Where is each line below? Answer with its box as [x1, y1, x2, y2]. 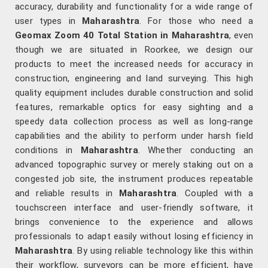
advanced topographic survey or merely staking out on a [15, 159, 253, 170]
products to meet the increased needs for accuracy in [15, 59, 253, 70]
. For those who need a [139, 16, 253, 27]
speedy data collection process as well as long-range [15, 116, 253, 127]
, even [229, 30, 253, 41]
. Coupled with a [176, 188, 253, 199]
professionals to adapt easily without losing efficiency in [15, 231, 253, 242]
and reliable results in [15, 188, 119, 199]
